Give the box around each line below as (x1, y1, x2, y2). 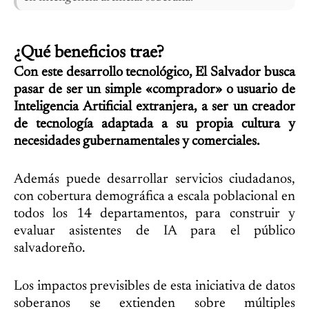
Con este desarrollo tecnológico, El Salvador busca (14, 65, 295, 79)
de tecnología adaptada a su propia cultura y (14, 117, 295, 131)
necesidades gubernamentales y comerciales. (14, 134, 259, 148)
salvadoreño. (14, 241, 85, 255)
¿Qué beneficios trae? (14, 44, 163, 62)
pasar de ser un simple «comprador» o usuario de (14, 82, 295, 97)
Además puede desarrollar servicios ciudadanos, (14, 172, 295, 186)
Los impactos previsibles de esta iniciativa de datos (14, 279, 295, 293)
